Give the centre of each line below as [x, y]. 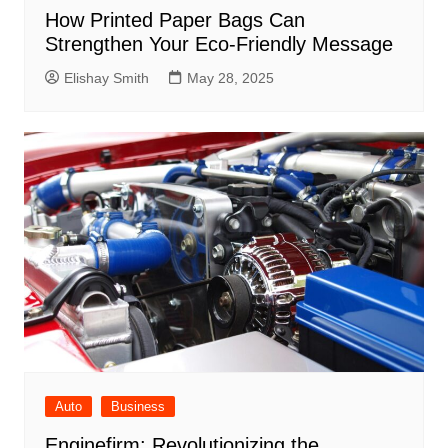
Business [137, 407]
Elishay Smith [106, 78]
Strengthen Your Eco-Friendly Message [218, 44]
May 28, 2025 [230, 78]
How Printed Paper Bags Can [174, 20]
